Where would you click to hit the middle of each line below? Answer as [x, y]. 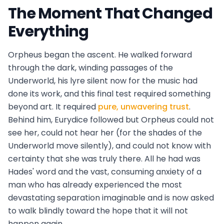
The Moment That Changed [110, 14]
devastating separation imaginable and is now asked [111, 198]
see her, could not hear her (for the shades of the [105, 133]
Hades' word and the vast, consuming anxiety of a [105, 172]
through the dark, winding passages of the [90, 68]
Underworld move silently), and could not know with [109, 146]
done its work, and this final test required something [109, 94]
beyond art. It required [53, 107]
